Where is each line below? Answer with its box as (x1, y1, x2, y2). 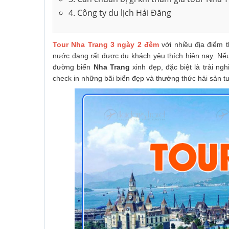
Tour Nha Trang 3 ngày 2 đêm (53, 40, 159, 49)
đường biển (53, 63, 94, 71)
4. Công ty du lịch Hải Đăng (68, 7, 171, 18)
